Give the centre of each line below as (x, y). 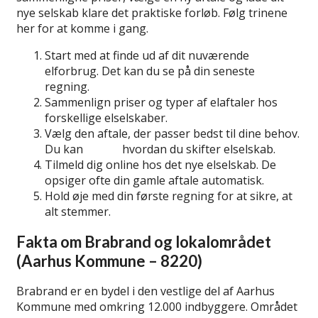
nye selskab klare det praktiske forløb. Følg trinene (152, 12)
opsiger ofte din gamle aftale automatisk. (154, 180)
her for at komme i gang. (82, 28)
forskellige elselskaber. (106, 117)
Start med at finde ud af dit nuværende (147, 55)
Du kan (65, 149)
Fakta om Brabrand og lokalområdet (144, 241)
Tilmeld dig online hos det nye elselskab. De (160, 164)
